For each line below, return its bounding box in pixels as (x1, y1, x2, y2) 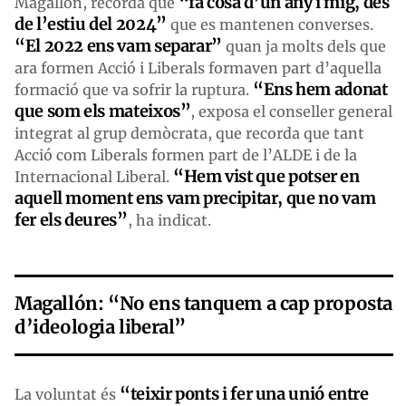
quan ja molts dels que (222, 36, 386, 55)
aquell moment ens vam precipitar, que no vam (14, 187, 376, 208)
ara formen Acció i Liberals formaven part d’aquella (14, 58, 382, 77)
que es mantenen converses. (166, 14, 373, 34)
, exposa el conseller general (190, 101, 393, 121)
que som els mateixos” (14, 100, 191, 121)
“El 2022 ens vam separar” (14, 34, 222, 56)
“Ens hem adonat (253, 78, 388, 100)
